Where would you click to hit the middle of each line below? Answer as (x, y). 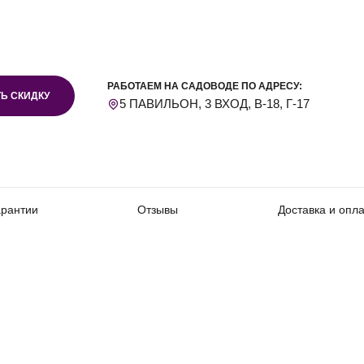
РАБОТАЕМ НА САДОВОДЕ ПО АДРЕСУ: (205, 86)
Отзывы (158, 210)
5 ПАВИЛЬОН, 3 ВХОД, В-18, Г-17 (214, 104)
